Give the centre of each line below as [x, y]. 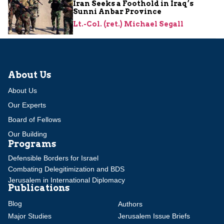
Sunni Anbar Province [117, 11]
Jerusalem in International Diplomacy [66, 180]
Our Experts [27, 105]
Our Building [27, 134]
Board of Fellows [34, 119]
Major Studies [30, 216]
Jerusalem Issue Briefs [154, 216]
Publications [39, 187]
